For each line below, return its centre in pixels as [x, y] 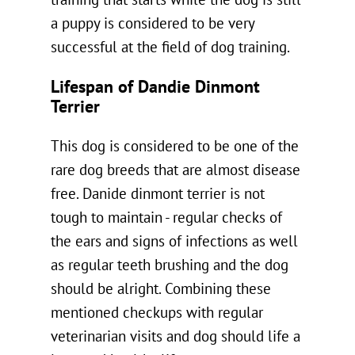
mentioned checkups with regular [157, 313]
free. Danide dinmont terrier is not [158, 194]
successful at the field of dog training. [170, 48]
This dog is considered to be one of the [175, 146]
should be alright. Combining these [161, 289]
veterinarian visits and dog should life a [176, 336]
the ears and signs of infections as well [174, 241]
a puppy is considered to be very [153, 24]
